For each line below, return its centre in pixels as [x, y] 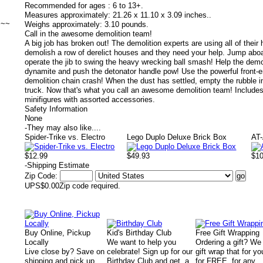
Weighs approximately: [63, 24]
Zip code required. [90, 186]
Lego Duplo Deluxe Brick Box [177, 137]
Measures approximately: [68, 15]
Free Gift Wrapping [227, 233]
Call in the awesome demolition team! [88, 34]
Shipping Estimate [58, 165]
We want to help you [141, 242]
